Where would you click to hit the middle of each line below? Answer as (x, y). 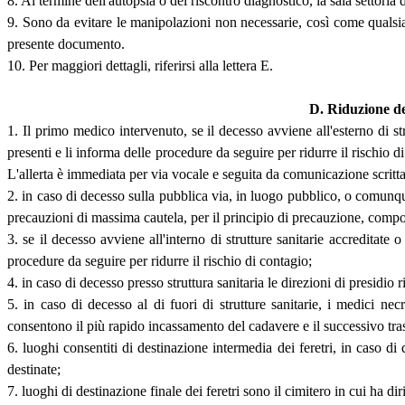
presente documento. (66, 44)
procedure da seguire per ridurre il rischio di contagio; (160, 261)
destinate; (34, 370)
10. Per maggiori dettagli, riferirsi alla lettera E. (140, 66)
